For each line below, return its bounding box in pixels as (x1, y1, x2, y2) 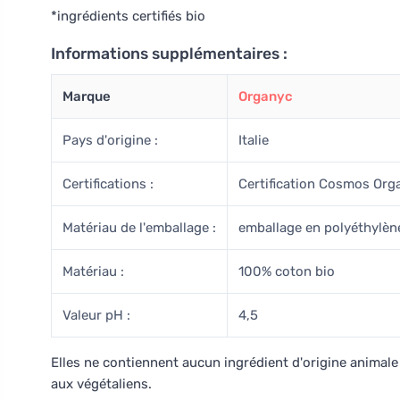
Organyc (238, 88, 293, 104)
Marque (62, 88, 111, 104)
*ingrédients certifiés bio (51, 8, 205, 24)
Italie (238, 132, 269, 148)
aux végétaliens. (51, 376, 152, 392)
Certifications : (62, 176, 154, 192)
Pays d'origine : (62, 132, 158, 148)
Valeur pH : (62, 307, 130, 323)
